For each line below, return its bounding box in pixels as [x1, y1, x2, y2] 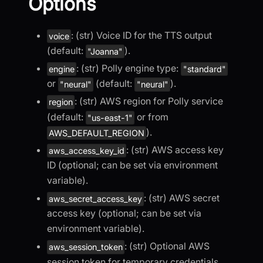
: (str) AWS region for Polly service [75, 95, 224, 107]
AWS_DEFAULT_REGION [49, 128, 145, 139]
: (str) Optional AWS [124, 240, 210, 252]
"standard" [183, 64, 226, 75]
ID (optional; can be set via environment [47, 159, 218, 171]
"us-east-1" [87, 112, 133, 123]
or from [134, 110, 169, 123]
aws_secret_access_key [49, 194, 143, 204]
